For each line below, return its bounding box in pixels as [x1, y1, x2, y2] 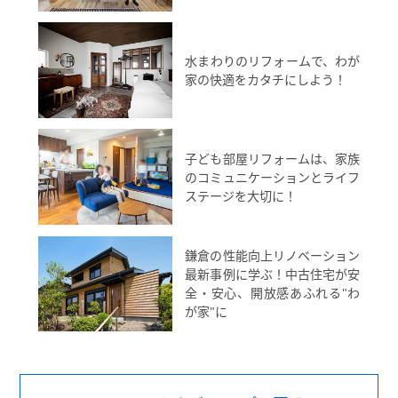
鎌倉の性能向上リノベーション [185, 247, 361, 265]
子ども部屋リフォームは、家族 [185, 149, 361, 167]
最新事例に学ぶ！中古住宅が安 [185, 266, 361, 283]
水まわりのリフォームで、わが [185, 52, 361, 70]
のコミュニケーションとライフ [185, 168, 361, 186]
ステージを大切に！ [185, 187, 298, 204]
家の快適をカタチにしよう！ [185, 71, 347, 89]
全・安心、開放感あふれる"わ [185, 284, 361, 302]
